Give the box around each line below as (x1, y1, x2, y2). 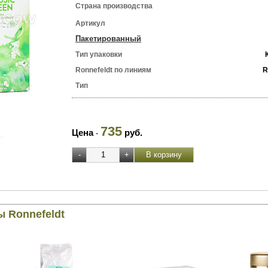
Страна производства (75, 2, 153, 10)
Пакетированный (75, 34, 141, 43)
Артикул (75, 19, 105, 28)
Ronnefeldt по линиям (75, 66, 151, 74)
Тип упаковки (75, 50, 122, 59)
